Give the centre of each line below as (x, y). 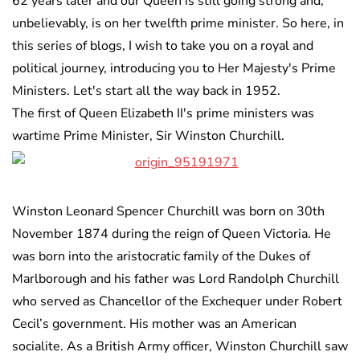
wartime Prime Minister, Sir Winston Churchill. (148, 136)
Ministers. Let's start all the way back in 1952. (146, 91)
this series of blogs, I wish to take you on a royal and (163, 46)
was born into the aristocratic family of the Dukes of (161, 257)
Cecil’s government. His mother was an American (154, 324)
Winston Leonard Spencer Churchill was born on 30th (168, 212)
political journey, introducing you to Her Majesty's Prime (174, 69)
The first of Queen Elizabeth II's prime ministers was (163, 114)
